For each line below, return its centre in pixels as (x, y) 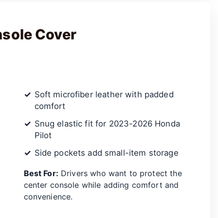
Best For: (41, 173)
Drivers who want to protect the (120, 173)
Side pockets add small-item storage (106, 153)
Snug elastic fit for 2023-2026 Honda (107, 123)
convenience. (48, 196)
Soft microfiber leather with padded (104, 94)
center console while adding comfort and (101, 185)
